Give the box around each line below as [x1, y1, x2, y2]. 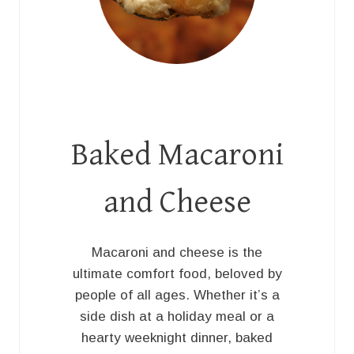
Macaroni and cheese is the [92, 244, 262, 260]
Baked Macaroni [70, 136, 284, 173]
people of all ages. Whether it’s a [74, 287, 280, 303]
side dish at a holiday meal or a [80, 308, 274, 324]
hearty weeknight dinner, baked [81, 330, 273, 345]
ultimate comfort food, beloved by [72, 265, 282, 281]
